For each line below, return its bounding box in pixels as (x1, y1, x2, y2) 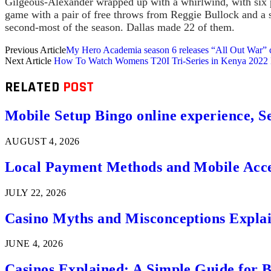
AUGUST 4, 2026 (5, 135, 80, 146)
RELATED (5, 78, 63, 97)
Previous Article (5, 45, 66, 56)
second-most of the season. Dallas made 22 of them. (5, 21, 235, 34)
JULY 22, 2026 (5, 187, 67, 198)
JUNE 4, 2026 (5, 238, 63, 249)
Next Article (5, 56, 54, 67)
